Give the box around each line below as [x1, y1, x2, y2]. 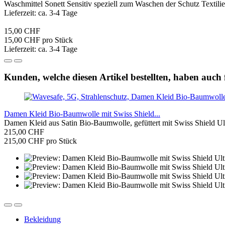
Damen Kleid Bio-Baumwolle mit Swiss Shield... [4, 109, 160, 119]
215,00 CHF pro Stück [4, 137, 77, 146]
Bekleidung [24, 215, 61, 224]
